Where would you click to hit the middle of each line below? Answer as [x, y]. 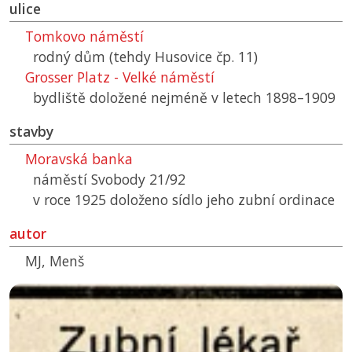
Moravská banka [79, 159]
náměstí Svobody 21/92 [109, 180]
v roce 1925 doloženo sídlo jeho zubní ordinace [184, 200]
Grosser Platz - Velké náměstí [120, 77]
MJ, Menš [55, 261]
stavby [31, 132]
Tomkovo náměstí [84, 37]
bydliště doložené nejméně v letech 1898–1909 [184, 98]
